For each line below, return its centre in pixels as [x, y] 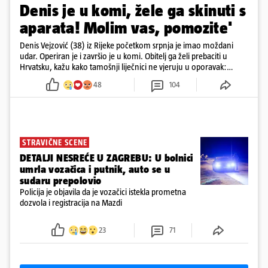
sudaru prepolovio [61, 181]
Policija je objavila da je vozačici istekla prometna [103, 192]
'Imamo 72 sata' [48, 78]
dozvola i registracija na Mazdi [71, 203]
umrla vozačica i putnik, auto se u [95, 170]
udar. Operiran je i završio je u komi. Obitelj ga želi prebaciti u [124, 56]
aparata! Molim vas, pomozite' [126, 28]
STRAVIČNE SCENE [55, 143]
